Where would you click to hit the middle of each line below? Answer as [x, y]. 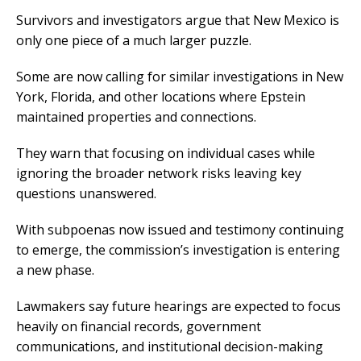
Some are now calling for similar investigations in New [180, 77]
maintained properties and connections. [136, 117]
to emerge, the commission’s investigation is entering [178, 250]
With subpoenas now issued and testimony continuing [180, 230]
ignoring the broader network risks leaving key [159, 174]
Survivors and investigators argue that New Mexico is [178, 21]
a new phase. [55, 270]
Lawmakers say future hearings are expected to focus [178, 307]
